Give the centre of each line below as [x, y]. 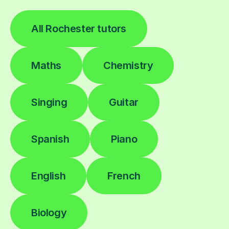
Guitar [124, 102]
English [49, 176]
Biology [49, 212]
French [124, 176]
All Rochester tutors [79, 28]
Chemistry [128, 65]
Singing [49, 102]
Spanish [50, 139]
